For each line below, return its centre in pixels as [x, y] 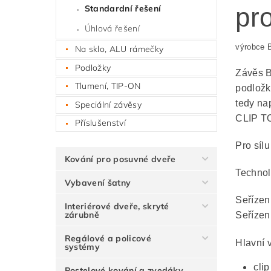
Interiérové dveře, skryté [117, 207]
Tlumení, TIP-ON [108, 86]
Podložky [93, 67]
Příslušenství [100, 123]
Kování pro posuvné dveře [120, 159]
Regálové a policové [108, 239]
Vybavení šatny [98, 183]
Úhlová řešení [112, 29]
